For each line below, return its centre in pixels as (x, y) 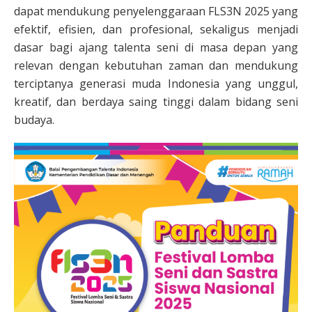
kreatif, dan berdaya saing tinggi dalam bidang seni (156, 102)
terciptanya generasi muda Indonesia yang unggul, (156, 84)
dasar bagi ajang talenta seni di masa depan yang (156, 47)
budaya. (34, 120)
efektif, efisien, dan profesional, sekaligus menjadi (156, 29)
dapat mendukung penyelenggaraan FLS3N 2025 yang (156, 11)
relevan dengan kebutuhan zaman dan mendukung (156, 65)
